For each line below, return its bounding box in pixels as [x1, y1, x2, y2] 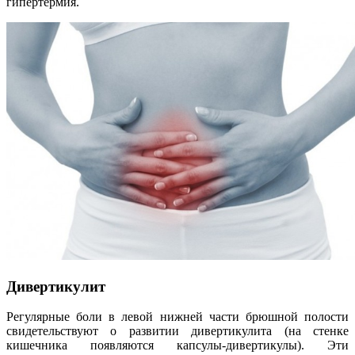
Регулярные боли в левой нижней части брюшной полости [6, 310, 349, 324]
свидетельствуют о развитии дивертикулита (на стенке [6, 324, 349, 338]
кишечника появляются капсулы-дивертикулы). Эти [6, 338, 349, 353]
